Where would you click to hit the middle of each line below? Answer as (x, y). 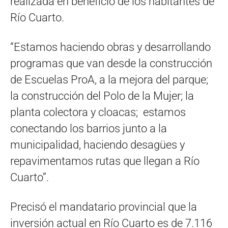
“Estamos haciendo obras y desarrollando (110, 47)
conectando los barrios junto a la (89, 128)
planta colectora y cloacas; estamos (98, 112)
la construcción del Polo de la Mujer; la (102, 96)
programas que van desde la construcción (111, 63)
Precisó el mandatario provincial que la (104, 207)
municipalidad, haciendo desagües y (97, 145)
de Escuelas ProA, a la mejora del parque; (109, 79)
